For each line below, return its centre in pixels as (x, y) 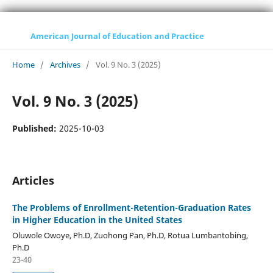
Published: (35, 128)
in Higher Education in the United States (97, 219)
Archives (65, 64)
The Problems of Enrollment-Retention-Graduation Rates (131, 207)
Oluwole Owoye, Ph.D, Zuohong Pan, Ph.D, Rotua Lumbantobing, (130, 235)
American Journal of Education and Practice (117, 36)
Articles (33, 180)
